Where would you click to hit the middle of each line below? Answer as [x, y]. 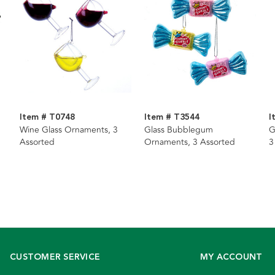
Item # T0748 [47, 118]
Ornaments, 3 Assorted [189, 142]
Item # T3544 [172, 118]
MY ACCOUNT [231, 258]
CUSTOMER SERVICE [55, 258]
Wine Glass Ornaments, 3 [68, 130]
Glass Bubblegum [178, 130]
